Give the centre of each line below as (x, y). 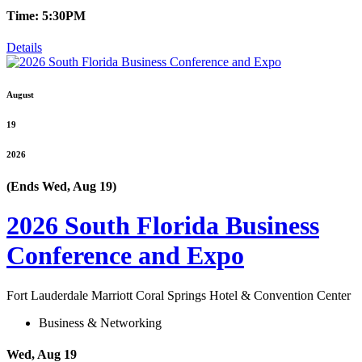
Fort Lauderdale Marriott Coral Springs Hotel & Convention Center (179, 295)
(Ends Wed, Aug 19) (61, 186)
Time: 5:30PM (46, 15)
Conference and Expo (125, 256)
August (20, 94)
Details (24, 47)
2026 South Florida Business (163, 226)
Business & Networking (100, 322)
